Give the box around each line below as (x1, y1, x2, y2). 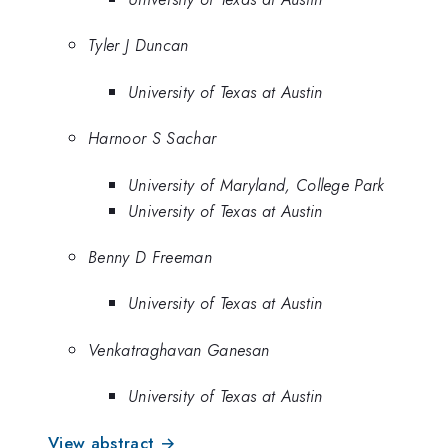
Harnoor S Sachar (88, 126, 217, 151)
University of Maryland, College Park (128, 172, 385, 197)
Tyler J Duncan (88, 33, 189, 58)
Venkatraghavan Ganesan (88, 337, 270, 362)
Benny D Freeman (88, 244, 212, 269)
